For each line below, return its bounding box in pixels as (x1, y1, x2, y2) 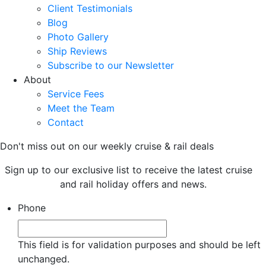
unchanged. (18, 252, 69, 265)
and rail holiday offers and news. (59, 178, 207, 190)
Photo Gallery (47, 30, 109, 43)
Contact (47, 116, 84, 128)
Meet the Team (47, 102, 115, 114)
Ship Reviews (47, 45, 107, 57)
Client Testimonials (47, 2, 132, 14)
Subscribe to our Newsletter (47, 59, 174, 71)
